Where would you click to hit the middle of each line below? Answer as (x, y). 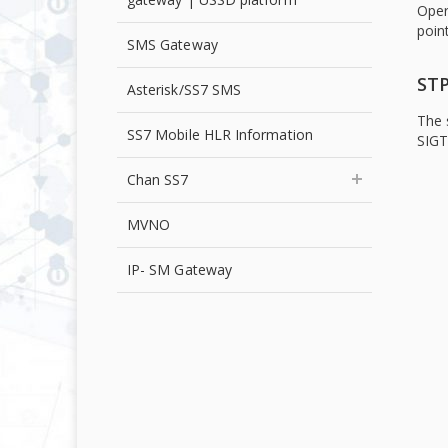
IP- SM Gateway (179, 269)
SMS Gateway (172, 44)
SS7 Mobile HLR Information (220, 134)
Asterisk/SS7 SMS (184, 89)
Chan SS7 (158, 179)
